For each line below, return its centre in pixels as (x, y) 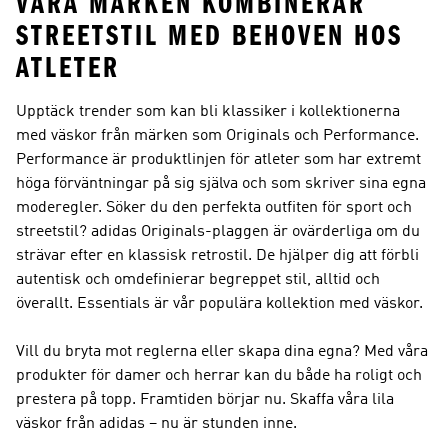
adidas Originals (148, 232)
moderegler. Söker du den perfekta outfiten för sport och (214, 208)
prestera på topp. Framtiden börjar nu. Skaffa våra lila (205, 400)
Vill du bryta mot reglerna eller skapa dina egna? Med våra (222, 352)
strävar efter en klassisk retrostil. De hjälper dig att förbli (217, 256)
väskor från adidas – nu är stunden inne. (156, 424)
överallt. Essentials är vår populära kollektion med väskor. (219, 304)
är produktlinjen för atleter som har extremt (264, 160)
